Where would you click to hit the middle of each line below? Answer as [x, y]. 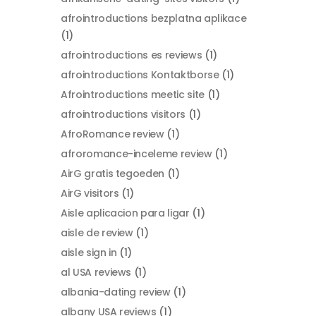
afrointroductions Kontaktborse [140, 75]
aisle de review [97, 233]
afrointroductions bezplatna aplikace [154, 19]
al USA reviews [96, 273]
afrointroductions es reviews [132, 55]
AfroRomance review [113, 134]
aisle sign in [89, 253]
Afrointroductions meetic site [133, 95]
